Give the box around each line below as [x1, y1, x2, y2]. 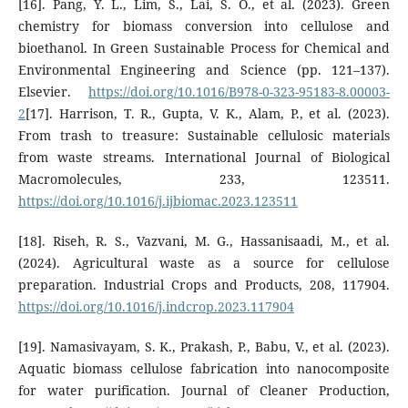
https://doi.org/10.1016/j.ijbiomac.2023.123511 [17, 192, 298, 209]
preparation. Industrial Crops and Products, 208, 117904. [17, 276, 391, 294]
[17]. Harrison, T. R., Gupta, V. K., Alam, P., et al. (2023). [25, 105, 391, 122]
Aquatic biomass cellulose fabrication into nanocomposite [17, 360, 391, 378]
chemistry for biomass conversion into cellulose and [17, 17, 391, 35]
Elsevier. [17, 83, 89, 100]
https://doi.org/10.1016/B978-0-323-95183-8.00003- [88, 83, 391, 100]
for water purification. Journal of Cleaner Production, [17, 382, 391, 400]
